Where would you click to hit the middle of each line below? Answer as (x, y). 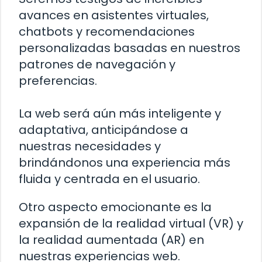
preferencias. (58, 81)
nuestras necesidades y (90, 146)
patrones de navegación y (97, 65)
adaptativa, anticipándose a (104, 130)
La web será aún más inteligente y (120, 114)
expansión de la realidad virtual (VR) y (131, 224)
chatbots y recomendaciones (107, 32)
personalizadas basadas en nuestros (130, 48)
